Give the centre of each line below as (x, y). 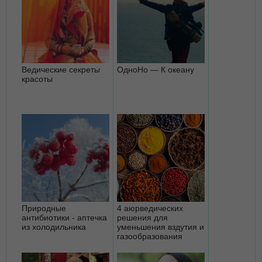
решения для (142, 217)
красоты (37, 79)
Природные (44, 208)
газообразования (150, 236)
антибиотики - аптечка (64, 217)
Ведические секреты (61, 69)
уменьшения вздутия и (161, 227)
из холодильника (54, 227)
